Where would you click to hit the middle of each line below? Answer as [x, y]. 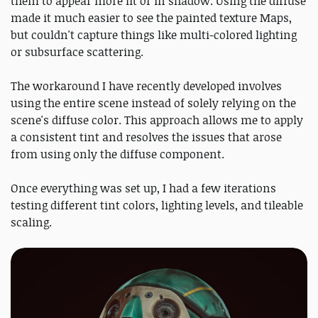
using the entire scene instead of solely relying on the [153, 103]
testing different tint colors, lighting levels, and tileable [157, 205]
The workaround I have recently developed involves [146, 86]
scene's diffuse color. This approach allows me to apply [157, 120]
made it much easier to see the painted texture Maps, [151, 18]
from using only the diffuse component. [117, 154]
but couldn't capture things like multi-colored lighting [154, 35]
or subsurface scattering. [77, 52]
